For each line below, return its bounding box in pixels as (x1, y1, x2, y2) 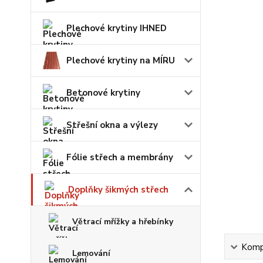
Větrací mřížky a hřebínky (72, 216, 173, 227)
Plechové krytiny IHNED (66, 22, 167, 34)
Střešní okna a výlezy (66, 119, 158, 131)
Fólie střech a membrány (66, 151, 173, 163)
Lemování (72, 248, 110, 259)
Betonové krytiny (66, 87, 140, 99)
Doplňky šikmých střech (68, 184, 168, 195)
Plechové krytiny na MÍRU (66, 55, 175, 66)
